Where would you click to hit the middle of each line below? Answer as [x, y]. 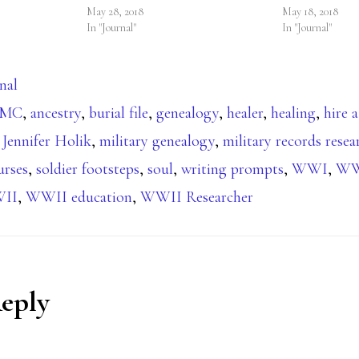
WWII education [79, 198]
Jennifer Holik [47, 141]
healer [245, 113]
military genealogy [157, 141]
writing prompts [232, 169]
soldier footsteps [88, 169]
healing [293, 113]
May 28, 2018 [115, 12]
